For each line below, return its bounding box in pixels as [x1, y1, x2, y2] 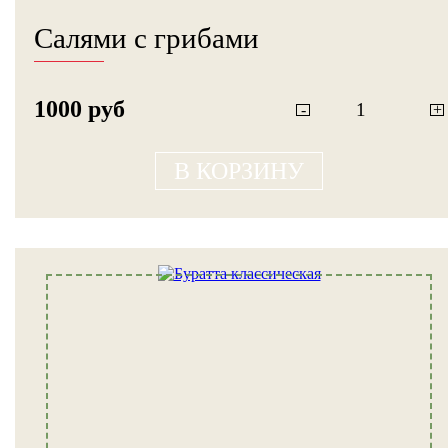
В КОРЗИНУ [174, 157, 304, 184]
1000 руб [34, 96, 125, 123]
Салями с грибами [34, 21, 259, 54]
